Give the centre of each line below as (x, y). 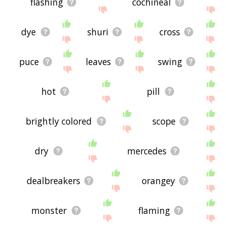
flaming (154, 211)
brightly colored (59, 121)
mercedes (147, 151)
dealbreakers (53, 181)
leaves (99, 61)
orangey (158, 181)
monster (49, 211)
